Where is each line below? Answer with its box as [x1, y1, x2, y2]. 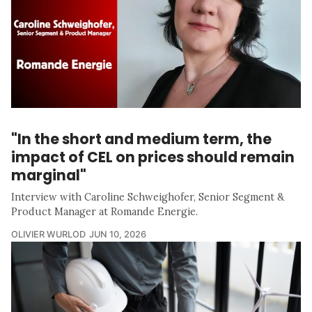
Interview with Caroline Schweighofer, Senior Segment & [11, 190, 284, 203]
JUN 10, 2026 [89, 228, 146, 240]
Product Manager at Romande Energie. [11, 205, 198, 218]
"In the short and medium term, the [11, 128, 272, 149]
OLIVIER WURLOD [11, 228, 86, 240]
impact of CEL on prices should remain [11, 146, 295, 167]
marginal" [11, 164, 86, 185]
